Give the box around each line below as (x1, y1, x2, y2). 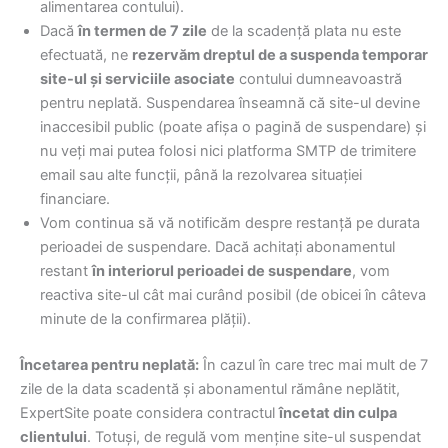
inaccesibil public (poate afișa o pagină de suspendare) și (40, 118, 426, 137)
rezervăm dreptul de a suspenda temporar (132, 46, 428, 65)
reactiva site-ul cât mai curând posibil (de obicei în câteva (40, 286, 426, 305)
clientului (20, 427, 87, 446)
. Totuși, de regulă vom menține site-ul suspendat (87, 427, 421, 446)
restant (40, 262, 92, 281)
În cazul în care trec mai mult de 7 (199, 355, 428, 374)
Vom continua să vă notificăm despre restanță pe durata (40, 214, 420, 233)
